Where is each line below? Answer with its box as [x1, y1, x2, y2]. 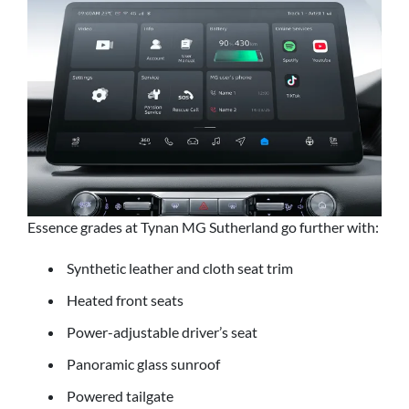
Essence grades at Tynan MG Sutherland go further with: [27, 217, 379, 236]
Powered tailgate [67, 387, 173, 405]
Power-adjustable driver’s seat [67, 323, 257, 341]
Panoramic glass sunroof [67, 355, 220, 373]
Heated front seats [67, 291, 184, 309]
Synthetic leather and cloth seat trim [67, 259, 293, 278]
